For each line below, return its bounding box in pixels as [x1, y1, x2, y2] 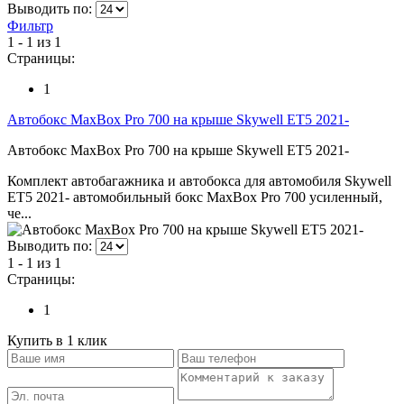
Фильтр [7, 17, 53, 33]
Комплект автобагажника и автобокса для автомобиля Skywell [7, 172, 391, 188]
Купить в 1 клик [7, 332, 107, 348]
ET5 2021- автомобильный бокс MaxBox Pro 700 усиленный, [7, 188, 382, 205]
